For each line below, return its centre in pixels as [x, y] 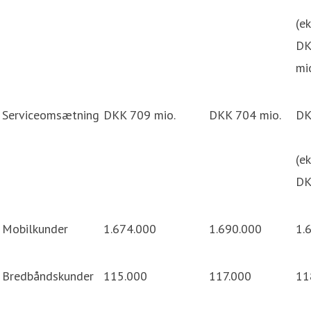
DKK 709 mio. [140, 115]
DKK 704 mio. [245, 115]
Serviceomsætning [51, 115]
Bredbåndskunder [48, 276]
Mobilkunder [35, 228]
